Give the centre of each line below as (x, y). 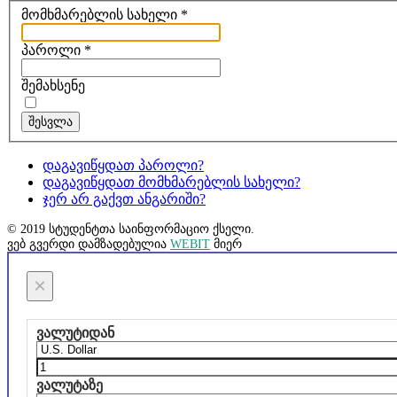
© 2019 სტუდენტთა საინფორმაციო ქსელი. (131, 229)
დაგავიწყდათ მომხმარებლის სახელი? (171, 183)
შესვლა (51, 122)
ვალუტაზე (70, 385)
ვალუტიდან (75, 333)
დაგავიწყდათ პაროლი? (123, 166)
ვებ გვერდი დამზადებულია (89, 244)
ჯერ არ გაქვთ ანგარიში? (124, 199)
